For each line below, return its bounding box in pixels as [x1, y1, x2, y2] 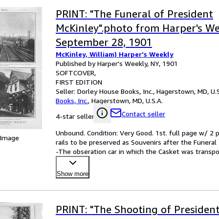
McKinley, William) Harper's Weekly [56, 50, 174, 58]
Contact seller [122, 109, 165, 118]
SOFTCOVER [56, 68, 94, 77]
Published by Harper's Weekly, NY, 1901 [56, 59, 178, 67]
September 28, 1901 [56, 36, 152, 48]
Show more [57, 170, 88, 177]
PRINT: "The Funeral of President [56, 8, 213, 20]
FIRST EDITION [56, 78, 102, 86]
